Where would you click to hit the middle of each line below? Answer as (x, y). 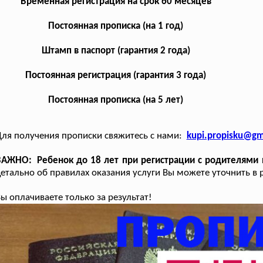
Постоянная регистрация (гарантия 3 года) (116, 75)
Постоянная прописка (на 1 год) (116, 26)
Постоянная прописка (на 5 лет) (116, 100)
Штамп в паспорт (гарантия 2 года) (116, 50)
